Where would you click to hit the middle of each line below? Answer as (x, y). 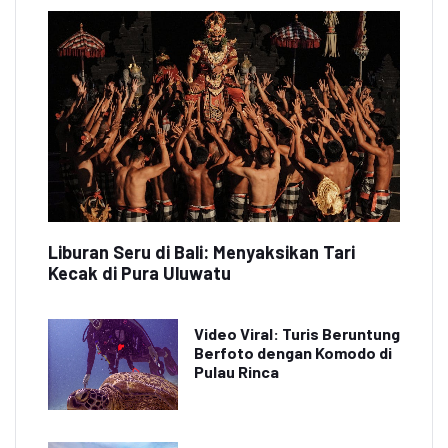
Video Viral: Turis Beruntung (297, 334)
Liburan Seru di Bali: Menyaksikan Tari (201, 252)
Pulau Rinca (236, 372)
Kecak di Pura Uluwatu (139, 273)
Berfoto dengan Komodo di (293, 353)
